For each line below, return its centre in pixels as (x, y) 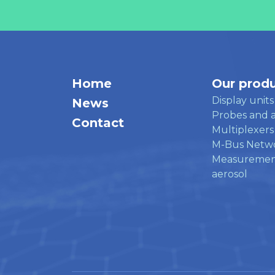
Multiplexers (243, 130)
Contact (98, 122)
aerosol (230, 174)
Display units (243, 100)
